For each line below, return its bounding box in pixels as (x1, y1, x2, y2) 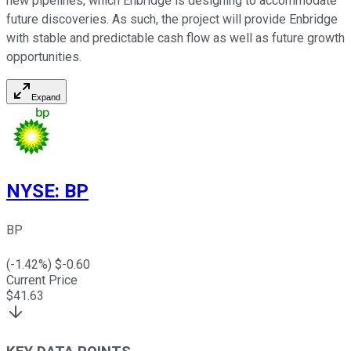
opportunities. (6, 49, 81, 64)
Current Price (6, 272, 78, 288)
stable (32, 30, 67, 45)
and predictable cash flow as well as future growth (67, 30, 345, 45)
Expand (31, 92, 60, 102)
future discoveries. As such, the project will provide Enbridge (6, 11, 338, 27)
